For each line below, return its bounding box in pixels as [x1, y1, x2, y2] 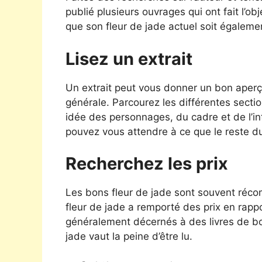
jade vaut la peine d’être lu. [65, 230, 192, 243]
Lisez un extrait [65, 48, 192, 69]
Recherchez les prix [65, 153, 228, 174]
